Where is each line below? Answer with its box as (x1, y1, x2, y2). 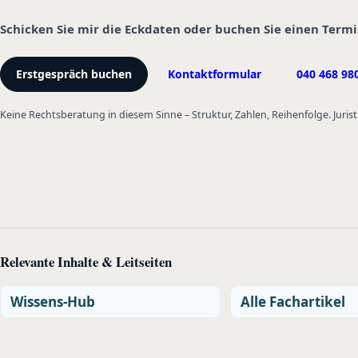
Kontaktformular (167, 66, 261, 82)
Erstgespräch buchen (16, 66, 133, 82)
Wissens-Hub (10, 292, 95, 311)
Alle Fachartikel (241, 292, 345, 311)
